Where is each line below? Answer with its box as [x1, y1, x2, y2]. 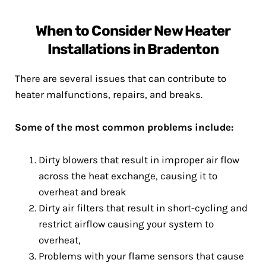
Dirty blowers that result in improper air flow [39, 154, 239, 166]
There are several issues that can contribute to [15, 72, 226, 84]
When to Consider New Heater [35, 23, 231, 39]
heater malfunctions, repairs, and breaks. [15, 88, 202, 100]
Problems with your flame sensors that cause [39, 250, 244, 262]
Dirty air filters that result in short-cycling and [39, 202, 248, 214]
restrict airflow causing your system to [39, 218, 214, 230]
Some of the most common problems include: [15, 121, 234, 133]
